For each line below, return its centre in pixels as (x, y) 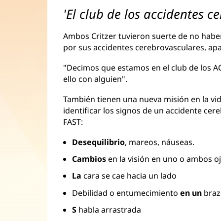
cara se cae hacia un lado (129, 176)
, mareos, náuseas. (160, 142)
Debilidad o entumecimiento (126, 193)
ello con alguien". (95, 79)
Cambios (89, 159)
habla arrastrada (109, 209)
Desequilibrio (99, 142)
